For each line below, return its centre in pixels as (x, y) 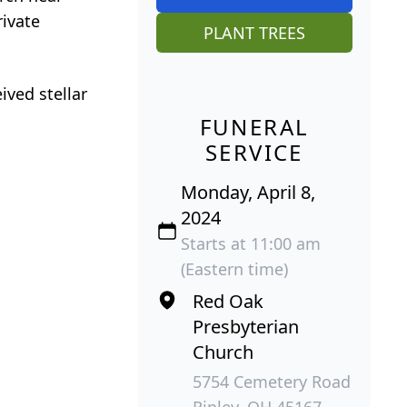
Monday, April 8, (248, 192)
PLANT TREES (254, 32)
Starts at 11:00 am (251, 243)
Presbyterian (245, 326)
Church (223, 352)
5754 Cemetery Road (271, 381)
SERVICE (254, 152)
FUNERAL (254, 126)
